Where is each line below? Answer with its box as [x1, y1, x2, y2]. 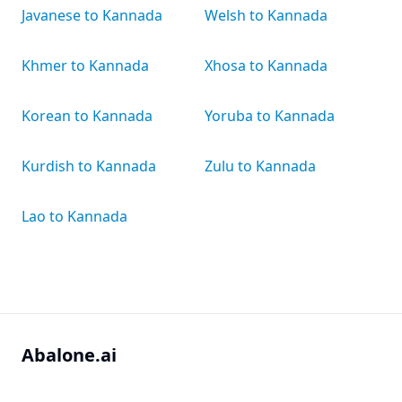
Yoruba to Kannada [205, 106, 335, 126]
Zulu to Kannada [205, 156, 316, 176]
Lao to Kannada [22, 206, 127, 226]
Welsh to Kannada [205, 5, 328, 25]
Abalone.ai [22, 343, 117, 367]
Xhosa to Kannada [205, 56, 328, 75]
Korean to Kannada [22, 106, 153, 126]
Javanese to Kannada [22, 5, 162, 25]
